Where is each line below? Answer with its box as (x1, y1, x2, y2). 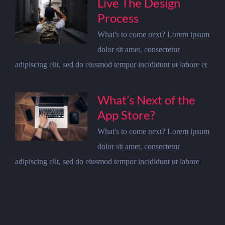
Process (97, 11, 139, 25)
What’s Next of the (97, 92, 195, 107)
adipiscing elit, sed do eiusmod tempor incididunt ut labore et (15, 60, 207, 69)
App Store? (97, 107, 155, 122)
